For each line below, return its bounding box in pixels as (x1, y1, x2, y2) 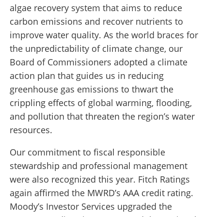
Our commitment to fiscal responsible (10, 146, 165, 158)
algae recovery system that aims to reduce (10, 2, 182, 14)
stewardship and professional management (10, 160, 187, 172)
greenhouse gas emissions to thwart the (10, 83, 173, 95)
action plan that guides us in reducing (10, 70, 164, 82)
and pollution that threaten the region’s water (10, 110, 195, 123)
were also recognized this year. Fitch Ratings (10, 173, 190, 186)
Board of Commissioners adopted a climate (10, 56, 187, 68)
